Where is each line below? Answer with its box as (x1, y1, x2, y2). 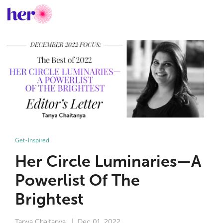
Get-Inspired (15, 136, 49, 144)
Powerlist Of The (15, 170, 140, 190)
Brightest (15, 189, 84, 209)
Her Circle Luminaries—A (15, 151, 201, 171)
